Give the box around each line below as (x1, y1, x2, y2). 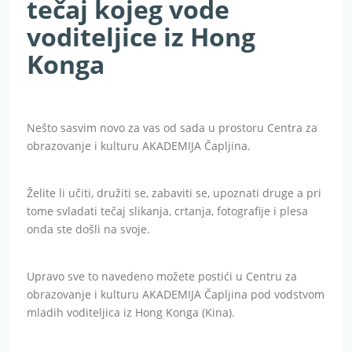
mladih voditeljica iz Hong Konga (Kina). (27, 305, 236, 321)
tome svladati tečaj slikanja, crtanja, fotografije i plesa (27, 203, 309, 219)
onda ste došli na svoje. (27, 222, 151, 237)
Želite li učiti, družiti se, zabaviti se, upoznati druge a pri (27, 185, 322, 201)
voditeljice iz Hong (27, 20, 256, 54)
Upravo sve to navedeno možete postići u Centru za (27, 269, 298, 284)
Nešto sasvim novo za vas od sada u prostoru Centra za (27, 120, 318, 136)
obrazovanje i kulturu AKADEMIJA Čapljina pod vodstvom (27, 287, 325, 302)
